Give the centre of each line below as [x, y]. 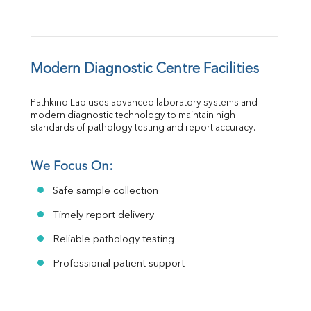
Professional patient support [119, 264]
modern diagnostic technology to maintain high [133, 116]
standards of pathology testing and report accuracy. [143, 128]
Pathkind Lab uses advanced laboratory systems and [144, 103]
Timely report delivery [103, 216]
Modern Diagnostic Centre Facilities [145, 70]
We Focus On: [72, 167]
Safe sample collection [106, 192]
